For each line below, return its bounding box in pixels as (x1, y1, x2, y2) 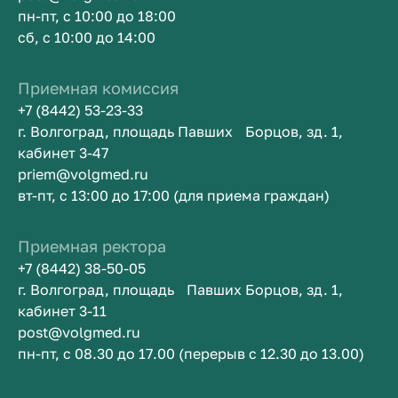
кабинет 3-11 (18, 302, 107, 320)
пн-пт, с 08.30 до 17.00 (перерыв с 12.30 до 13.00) (18, 345, 364, 362)
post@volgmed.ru (18, 323, 140, 341)
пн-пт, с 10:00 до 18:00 (18, 7, 176, 25)
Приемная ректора (18, 236, 166, 256)
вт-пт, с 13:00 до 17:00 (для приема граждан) (18, 187, 330, 204)
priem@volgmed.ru (18, 165, 148, 183)
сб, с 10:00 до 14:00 (18, 28, 155, 46)
